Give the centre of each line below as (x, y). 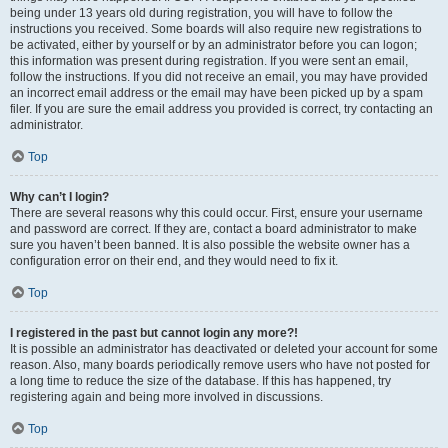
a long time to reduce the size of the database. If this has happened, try (200, 381)
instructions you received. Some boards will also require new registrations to (216, 29)
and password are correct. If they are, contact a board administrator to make (213, 229)
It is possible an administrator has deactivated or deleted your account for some (224, 349)
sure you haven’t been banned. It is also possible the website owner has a (210, 245)
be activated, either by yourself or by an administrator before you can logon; (213, 45)
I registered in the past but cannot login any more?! (154, 333)
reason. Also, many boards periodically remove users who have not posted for (220, 365)
